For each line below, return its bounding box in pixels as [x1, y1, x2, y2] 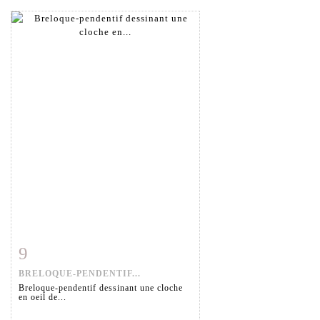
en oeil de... [19, 292, 66, 303]
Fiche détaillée [28, 245, 99, 256]
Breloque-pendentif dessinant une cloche [19, 283, 183, 294]
